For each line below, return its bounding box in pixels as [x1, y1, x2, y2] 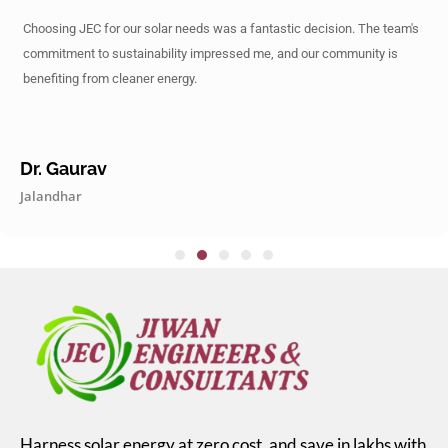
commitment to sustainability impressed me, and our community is [23, 46, 398, 62]
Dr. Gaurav [20, 158, 107, 180]
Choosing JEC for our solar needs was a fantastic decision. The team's [23, 21, 419, 37]
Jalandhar [20, 187, 82, 206]
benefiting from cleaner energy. [23, 71, 197, 87]
